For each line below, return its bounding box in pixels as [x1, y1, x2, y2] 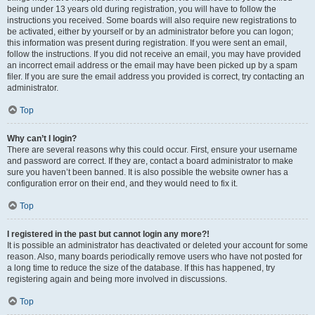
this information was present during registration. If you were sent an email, [7, 38, 287, 48]
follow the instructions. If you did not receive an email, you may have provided [7, 49, 301, 59]
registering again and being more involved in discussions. [7, 274, 227, 284]
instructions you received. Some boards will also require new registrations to [7, 15, 297, 25]
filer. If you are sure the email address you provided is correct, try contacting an [7, 72, 304, 82]
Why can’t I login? [7, 134, 77, 143]
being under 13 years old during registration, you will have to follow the [7, 4, 276, 14]
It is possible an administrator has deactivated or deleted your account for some [7, 240, 308, 250]
